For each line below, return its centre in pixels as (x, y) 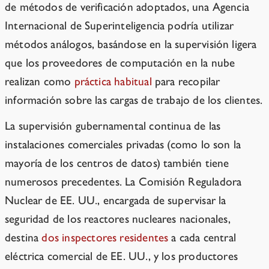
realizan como (40, 82)
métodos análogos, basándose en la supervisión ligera (131, 44)
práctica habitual (113, 82)
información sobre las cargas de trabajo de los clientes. (134, 100)
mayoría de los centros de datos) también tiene (117, 163)
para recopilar (186, 82)
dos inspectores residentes (105, 238)
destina (23, 238)
